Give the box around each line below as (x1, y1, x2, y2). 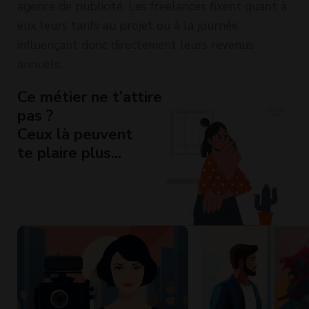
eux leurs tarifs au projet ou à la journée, (17, 17, 240, 34)
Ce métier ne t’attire (17, 86, 162, 108)
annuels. (17, 55, 62, 72)
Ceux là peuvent (17, 123, 132, 145)
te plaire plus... (17, 141, 121, 163)
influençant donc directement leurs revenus (17, 36, 254, 53)
